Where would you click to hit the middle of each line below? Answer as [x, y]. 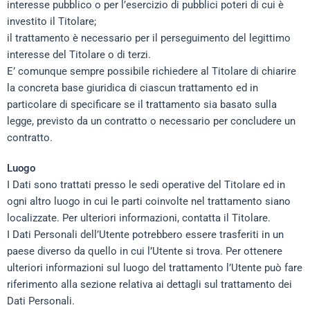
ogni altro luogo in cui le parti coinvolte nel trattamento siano [149, 201]
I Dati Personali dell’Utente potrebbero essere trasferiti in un [145, 235]
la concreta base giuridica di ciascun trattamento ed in [133, 88]
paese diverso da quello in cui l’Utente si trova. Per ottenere [145, 251]
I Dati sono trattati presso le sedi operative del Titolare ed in [146, 185]
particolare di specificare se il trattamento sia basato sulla [142, 104]
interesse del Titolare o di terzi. [79, 55]
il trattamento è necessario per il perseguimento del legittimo [149, 38]
